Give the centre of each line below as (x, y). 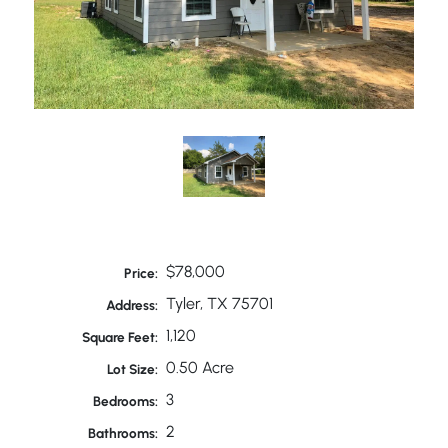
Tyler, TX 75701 (219, 304)
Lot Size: (133, 369)
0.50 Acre (199, 368)
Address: (132, 305)
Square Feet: (120, 337)
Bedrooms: (126, 401)
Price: (141, 273)
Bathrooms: (123, 433)
